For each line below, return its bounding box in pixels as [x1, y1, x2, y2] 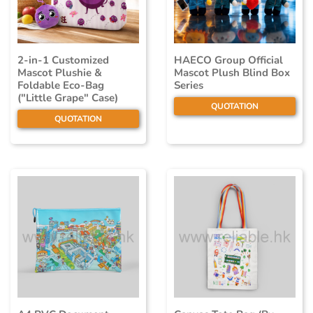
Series [174, 78, 203, 93]
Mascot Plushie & [17, 66, 102, 80]
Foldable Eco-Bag [17, 78, 104, 93]
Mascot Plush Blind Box [174, 66, 290, 80]
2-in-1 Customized [17, 53, 109, 68]
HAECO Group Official [174, 53, 283, 68]
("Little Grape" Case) [17, 91, 118, 105]
